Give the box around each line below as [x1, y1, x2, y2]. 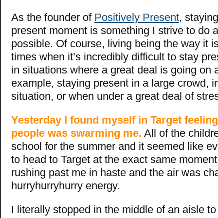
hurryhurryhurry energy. [11, 180, 120, 192]
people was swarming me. [11, 127, 142, 139]
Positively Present [94, 11, 179, 24]
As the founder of [11, 11, 94, 24]
